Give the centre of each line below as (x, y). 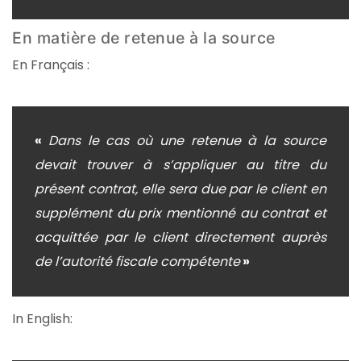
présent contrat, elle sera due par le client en (180, 189)
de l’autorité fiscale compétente (137, 262)
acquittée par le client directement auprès (180, 238)
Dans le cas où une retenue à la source (187, 141)
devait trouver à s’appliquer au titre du (180, 165)
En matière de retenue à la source (144, 37)
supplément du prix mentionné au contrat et (180, 214)
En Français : (51, 64)
